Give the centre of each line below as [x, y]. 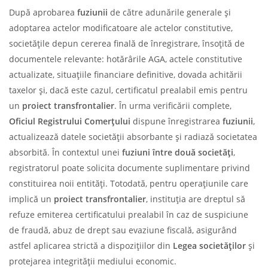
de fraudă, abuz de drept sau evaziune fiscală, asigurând [123, 230]
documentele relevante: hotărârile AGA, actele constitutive [126, 59]
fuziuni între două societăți [178, 152]
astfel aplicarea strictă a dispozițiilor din [91, 245]
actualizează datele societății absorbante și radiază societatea [133, 136]
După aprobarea [43, 12]
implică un [31, 199]
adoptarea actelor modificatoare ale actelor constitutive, [121, 28]
